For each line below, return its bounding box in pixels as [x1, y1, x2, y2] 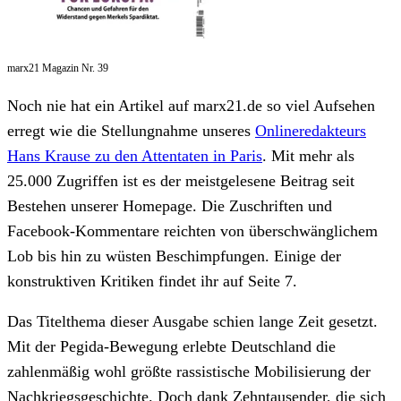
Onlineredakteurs [255, 121, 366, 140]
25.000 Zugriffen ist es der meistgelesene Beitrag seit [7, 171, 354, 190]
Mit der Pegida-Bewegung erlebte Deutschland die [7, 337, 336, 356]
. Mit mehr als [262, 146, 354, 165]
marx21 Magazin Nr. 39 [7, 61, 108, 74]
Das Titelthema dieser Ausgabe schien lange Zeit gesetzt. [7, 312, 378, 331]
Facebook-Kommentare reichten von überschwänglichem [7, 221, 378, 240]
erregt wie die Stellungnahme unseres [7, 121, 255, 140]
